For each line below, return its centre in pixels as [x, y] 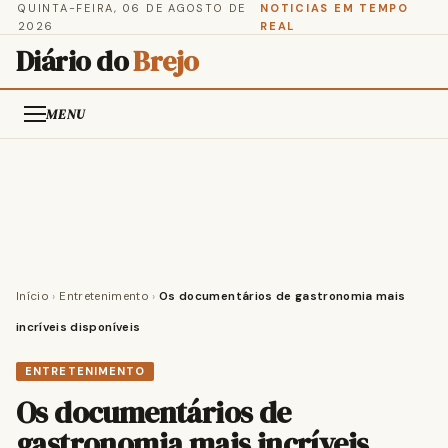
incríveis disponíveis [78, 327]
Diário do [75, 61]
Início [33, 296]
